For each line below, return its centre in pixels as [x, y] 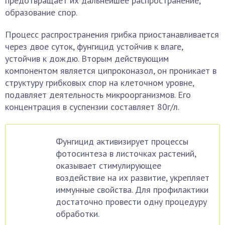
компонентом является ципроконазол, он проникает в [111, 71]
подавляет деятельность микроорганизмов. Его [98, 95]
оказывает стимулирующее [108, 165]
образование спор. [41, 12]
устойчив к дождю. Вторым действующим [87, 59]
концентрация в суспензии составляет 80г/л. [92, 107]
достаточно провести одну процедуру [131, 202]
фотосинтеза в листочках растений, [126, 153]
